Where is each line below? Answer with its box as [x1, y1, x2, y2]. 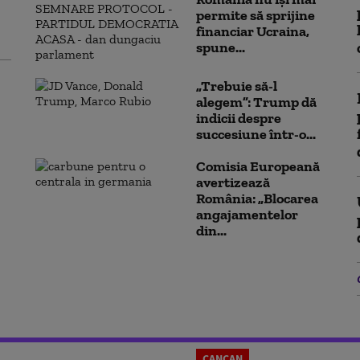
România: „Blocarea [196, 189, 318, 207]
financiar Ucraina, [196, 22, 309, 41]
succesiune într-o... [196, 125, 316, 143]
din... [196, 221, 227, 239]
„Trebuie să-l [196, 76, 277, 95]
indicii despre [196, 108, 281, 127]
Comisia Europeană [196, 157, 320, 175]
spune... [196, 39, 245, 57]
